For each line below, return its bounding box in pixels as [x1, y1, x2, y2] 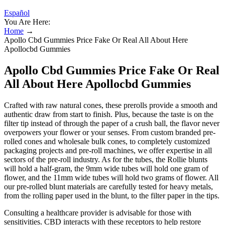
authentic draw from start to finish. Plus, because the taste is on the [4, 109, 213, 119]
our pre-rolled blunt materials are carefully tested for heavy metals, [4, 182, 213, 191]
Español [4, 9, 30, 17]
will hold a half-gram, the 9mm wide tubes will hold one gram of [4, 164, 208, 173]
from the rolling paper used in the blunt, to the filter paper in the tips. [4, 191, 219, 200]
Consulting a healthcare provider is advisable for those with [4, 208, 191, 217]
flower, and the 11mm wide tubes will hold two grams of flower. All [4, 173, 218, 182]
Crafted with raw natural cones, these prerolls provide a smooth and [4, 100, 217, 109]
